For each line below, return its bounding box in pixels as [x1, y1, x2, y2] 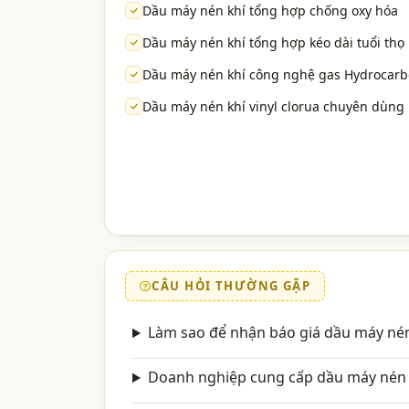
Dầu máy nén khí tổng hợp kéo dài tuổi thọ [142, 34, 404, 52]
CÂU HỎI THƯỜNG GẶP [152, 278, 311, 295]
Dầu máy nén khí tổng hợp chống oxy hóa [142, 2, 398, 20]
